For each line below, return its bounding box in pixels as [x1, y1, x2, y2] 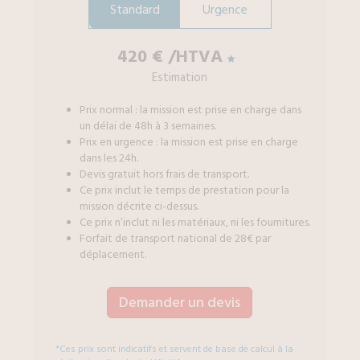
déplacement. [80, 247, 147, 263]
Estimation [152, 69, 208, 86]
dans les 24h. [80, 150, 139, 166]
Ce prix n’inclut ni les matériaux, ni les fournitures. [80, 215, 311, 231]
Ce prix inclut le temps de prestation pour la [80, 182, 290, 198]
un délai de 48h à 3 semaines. [80, 118, 217, 134]
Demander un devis [119, 292, 241, 313]
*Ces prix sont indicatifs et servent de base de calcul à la [55, 342, 294, 356]
